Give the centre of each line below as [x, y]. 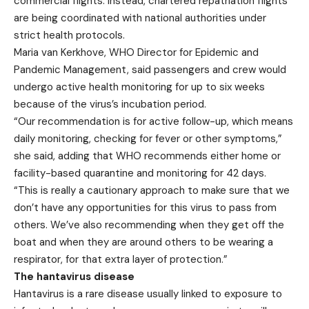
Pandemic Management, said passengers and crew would [150, 70]
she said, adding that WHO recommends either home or [147, 156]
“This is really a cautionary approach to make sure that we [152, 191]
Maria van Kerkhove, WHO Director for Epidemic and [136, 53]
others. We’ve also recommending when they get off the [149, 225]
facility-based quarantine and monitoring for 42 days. [140, 173]
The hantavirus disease [74, 277]
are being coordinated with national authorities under [140, 18]
